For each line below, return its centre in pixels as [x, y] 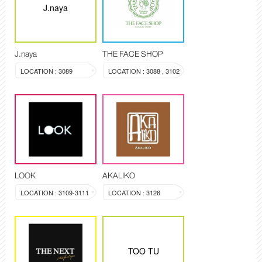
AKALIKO [119, 176]
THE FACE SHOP [133, 54]
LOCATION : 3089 [46, 71]
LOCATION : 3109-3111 [55, 193]
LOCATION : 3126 [134, 193]
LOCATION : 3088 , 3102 [144, 71]
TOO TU [143, 251]
